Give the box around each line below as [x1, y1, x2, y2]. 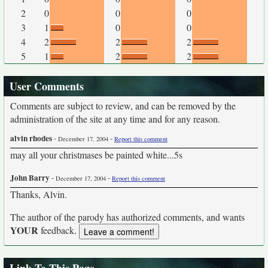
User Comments [10, 78, 84, 94]
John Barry [10, 172, 50, 184]
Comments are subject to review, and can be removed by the [10, 99, 236, 112]
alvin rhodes [10, 132, 52, 144]
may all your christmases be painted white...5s [10, 148, 182, 161]
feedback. [38, 224, 79, 236]
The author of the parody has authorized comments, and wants [10, 211, 245, 223]
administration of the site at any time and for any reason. [10, 112, 220, 125]
